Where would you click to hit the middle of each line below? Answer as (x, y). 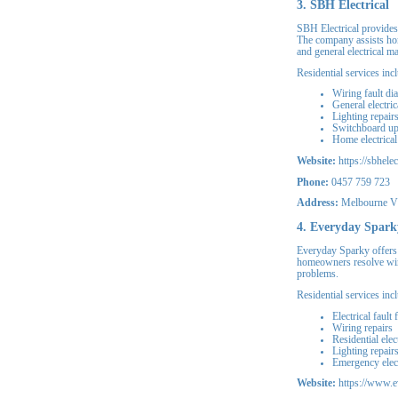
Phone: (313, 182)
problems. (318, 275)
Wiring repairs (362, 328)
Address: (318, 203)
